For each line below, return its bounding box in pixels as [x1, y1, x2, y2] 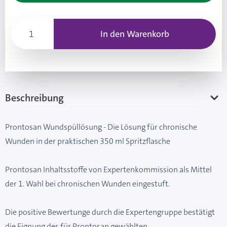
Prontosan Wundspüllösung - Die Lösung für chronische [5, 122, 197, 133]
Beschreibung [5, 91, 64, 105]
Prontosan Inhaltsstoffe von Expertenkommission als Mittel [5, 164, 212, 175]
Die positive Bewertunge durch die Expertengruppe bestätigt [5, 207, 215, 218]
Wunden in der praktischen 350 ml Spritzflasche [5, 136, 170, 147]
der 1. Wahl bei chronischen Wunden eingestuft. [5, 178, 170, 190]
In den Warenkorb [100, 27, 170, 40]
